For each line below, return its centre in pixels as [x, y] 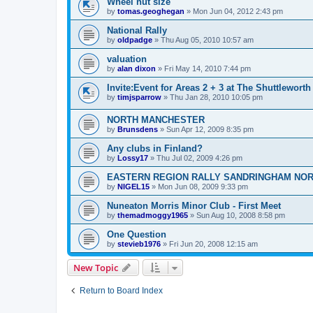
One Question [137, 235]
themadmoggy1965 [153, 216]
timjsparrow [139, 97]
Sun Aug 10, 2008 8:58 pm [241, 216]
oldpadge [135, 39]
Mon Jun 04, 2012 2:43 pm [238, 11]
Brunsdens [138, 130]
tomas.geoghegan [151, 11]
